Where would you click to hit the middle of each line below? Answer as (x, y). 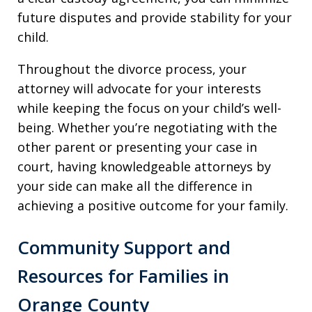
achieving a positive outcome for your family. (153, 205)
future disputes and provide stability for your (155, 17)
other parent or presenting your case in (137, 147)
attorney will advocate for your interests (139, 88)
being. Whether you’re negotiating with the (147, 127)
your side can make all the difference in (135, 186)
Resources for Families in (123, 275)
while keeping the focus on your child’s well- (149, 108)
